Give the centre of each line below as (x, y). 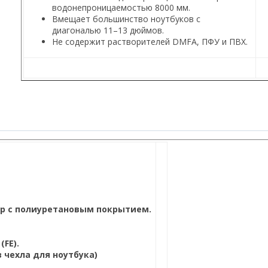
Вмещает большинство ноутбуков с (126, 19)
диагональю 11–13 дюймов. (108, 30)
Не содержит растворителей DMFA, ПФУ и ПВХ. (150, 41)
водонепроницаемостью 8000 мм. (121, 7)
